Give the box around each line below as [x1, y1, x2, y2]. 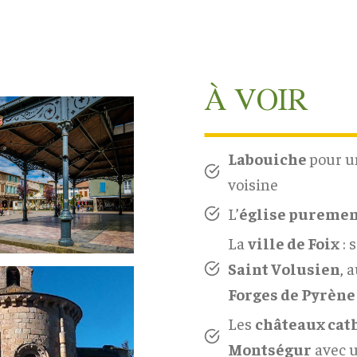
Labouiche [228, 147, 309, 168]
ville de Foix [248, 232, 339, 253]
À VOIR [204, 76, 308, 120]
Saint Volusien [228, 257, 340, 278]
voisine [228, 173, 278, 194]
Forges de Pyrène [228, 283, 355, 304]
